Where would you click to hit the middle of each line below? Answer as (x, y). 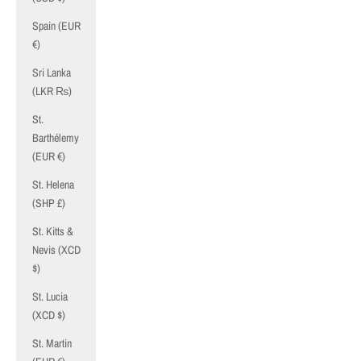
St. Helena (53, 185)
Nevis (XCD (56, 250)
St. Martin (52, 343)
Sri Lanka (52, 73)
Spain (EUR (56, 26)
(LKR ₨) (52, 91)
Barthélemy (56, 138)
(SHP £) (49, 203)
